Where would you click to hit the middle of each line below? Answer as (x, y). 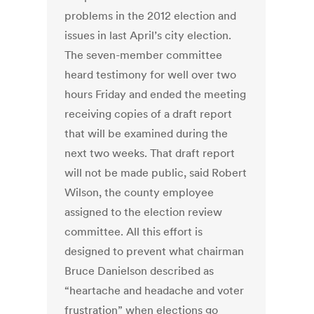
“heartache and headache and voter (155, 291)
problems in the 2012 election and (151, 16)
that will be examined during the (146, 134)
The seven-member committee (144, 55)
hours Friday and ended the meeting (156, 94)
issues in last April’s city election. (148, 35)
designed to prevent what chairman (155, 251)
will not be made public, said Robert (156, 173)
